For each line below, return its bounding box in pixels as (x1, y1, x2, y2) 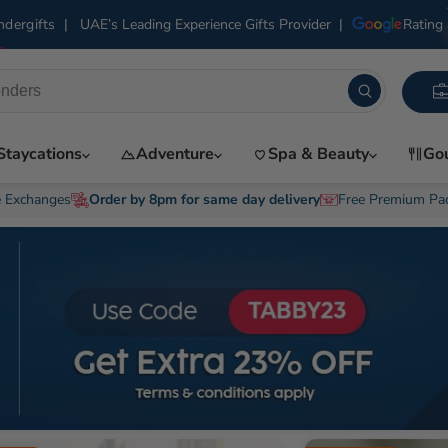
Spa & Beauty (268, 143, 369, 165)
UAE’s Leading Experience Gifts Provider (75, 14, 331, 34)
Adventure (136, 143, 214, 165)
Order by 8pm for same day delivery (89, 190, 320, 209)
